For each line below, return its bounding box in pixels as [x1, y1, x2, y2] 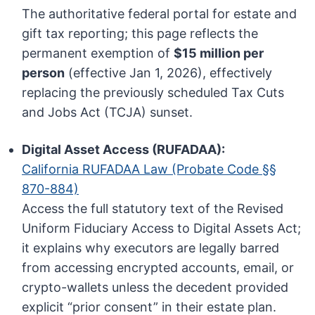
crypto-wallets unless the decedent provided [22, 280, 289, 295]
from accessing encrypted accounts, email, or [22, 260, 295, 276]
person [22, 65, 65, 81]
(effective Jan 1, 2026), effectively [65, 65, 273, 81]
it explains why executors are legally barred [22, 240, 280, 256]
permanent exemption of [22, 46, 174, 61]
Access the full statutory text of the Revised [22, 201, 284, 217]
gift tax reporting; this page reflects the [22, 26, 259, 41]
